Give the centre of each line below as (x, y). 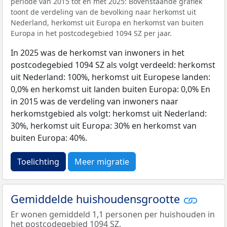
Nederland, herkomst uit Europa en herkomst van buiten (107, 22)
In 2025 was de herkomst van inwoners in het (98, 52)
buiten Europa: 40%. (49, 138)
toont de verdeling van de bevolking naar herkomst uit (103, 12)
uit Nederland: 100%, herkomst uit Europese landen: (110, 77)
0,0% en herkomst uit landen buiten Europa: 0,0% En (110, 89)
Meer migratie (102, 161)
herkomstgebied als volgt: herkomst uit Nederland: (109, 113)
